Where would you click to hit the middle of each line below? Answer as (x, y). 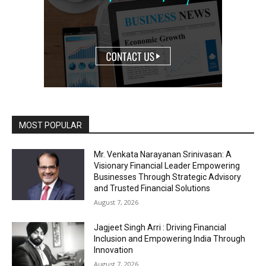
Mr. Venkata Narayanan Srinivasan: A (163, 154)
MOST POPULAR (50, 125)
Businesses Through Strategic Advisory (168, 177)
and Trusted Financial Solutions (152, 188)
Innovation (114, 250)
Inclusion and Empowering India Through (170, 238)
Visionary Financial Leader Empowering (167, 165)
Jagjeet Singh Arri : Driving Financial (160, 227)
